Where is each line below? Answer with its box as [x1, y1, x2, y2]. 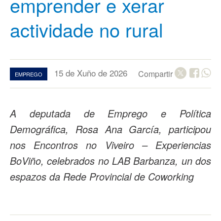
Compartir [138, 68, 175, 79]
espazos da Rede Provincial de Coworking [10, 169, 194, 184]
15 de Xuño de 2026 [54, 67, 127, 79]
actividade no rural [10, 16, 163, 43]
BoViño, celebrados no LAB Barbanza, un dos [10, 153, 211, 168]
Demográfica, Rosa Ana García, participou [10, 122, 211, 136]
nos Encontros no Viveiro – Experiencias [10, 138, 211, 152]
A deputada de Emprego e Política [10, 106, 211, 120]
